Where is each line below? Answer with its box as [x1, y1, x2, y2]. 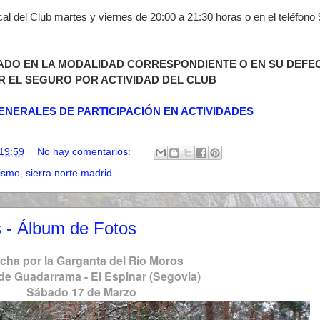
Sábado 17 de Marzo [26, 284, 136, 301]
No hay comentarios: [37, 146, 134, 158]
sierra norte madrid [26, 166, 112, 179]
